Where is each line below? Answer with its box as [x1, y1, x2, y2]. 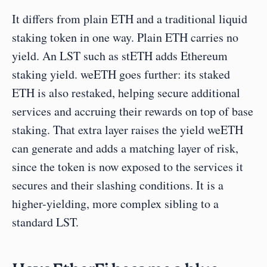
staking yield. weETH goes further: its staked [12, 66, 230, 82]
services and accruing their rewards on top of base [12, 103, 253, 119]
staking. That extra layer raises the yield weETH [12, 122, 243, 138]
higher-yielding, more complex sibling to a [12, 195, 219, 212]
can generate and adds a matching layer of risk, [12, 140, 238, 156]
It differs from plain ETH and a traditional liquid [12, 11, 247, 27]
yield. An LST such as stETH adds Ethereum [12, 48, 228, 64]
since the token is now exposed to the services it [12, 159, 243, 175]
